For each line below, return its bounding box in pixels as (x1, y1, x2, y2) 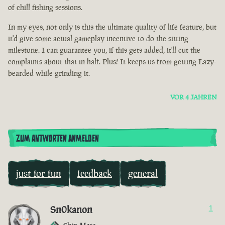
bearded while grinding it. (8, 68, 90, 78)
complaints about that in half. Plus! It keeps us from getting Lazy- (8, 57, 216, 67)
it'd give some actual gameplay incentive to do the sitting (8, 34, 188, 44)
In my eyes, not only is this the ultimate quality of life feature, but (8, 22, 216, 32)
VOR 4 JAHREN (170, 93, 217, 102)
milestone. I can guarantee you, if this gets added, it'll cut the (8, 45, 200, 55)
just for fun (16, 167, 61, 180)
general (128, 167, 158, 180)
